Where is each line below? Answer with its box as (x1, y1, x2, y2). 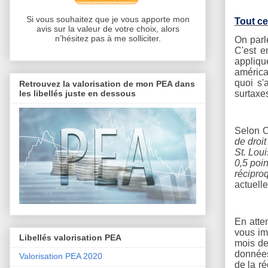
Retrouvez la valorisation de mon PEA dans (19, 78, 195, 89)
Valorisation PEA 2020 (19, 251, 102, 261)
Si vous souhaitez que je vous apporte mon (26, 14, 190, 25)
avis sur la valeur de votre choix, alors (36, 24, 179, 34)
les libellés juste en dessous (19, 88, 136, 98)
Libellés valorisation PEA (19, 233, 121, 243)
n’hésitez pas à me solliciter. (54, 33, 161, 44)
